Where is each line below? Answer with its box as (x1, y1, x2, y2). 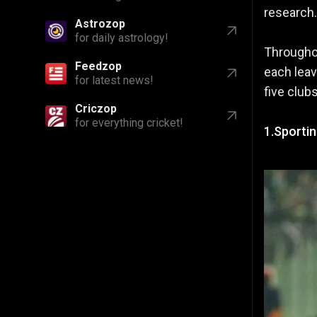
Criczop (75, 102, 117, 115)
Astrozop (75, 17, 125, 30)
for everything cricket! (75, 116, 183, 129)
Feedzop (75, 59, 122, 73)
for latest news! (75, 74, 154, 87)
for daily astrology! (75, 31, 168, 45)
